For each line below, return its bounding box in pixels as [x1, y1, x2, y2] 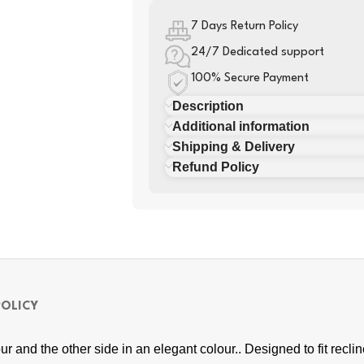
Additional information [172, 119, 310, 134]
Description [172, 99, 244, 114]
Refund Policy [172, 160, 259, 175]
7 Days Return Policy [191, 20, 298, 33]
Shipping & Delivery [172, 140, 295, 154]
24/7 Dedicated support [191, 46, 324, 59]
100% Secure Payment [191, 72, 309, 85]
